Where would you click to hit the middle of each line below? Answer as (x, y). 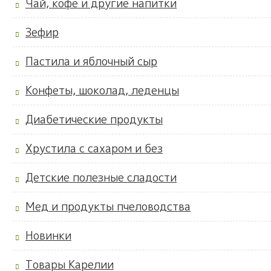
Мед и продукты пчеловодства (108, 207)
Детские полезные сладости (101, 178)
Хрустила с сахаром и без (94, 149)
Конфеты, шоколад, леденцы (102, 91)
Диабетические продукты (94, 120)
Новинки (48, 236)
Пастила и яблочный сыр (91, 62)
